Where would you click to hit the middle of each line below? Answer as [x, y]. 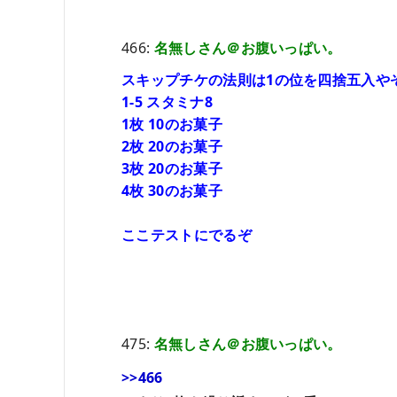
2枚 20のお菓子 [172, 146]
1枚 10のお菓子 [172, 124]
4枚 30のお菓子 [172, 190]
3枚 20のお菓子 [172, 168]
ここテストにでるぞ [187, 235]
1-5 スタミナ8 [167, 101]
